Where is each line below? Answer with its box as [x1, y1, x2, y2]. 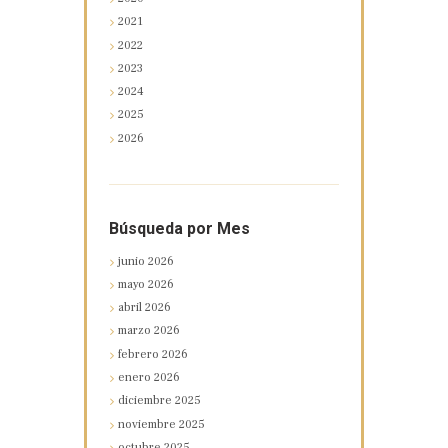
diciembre [118, 393, 176, 409]
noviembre [118, 416, 180, 432]
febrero [118, 346, 163, 362]
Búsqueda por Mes [108, 218, 250, 238]
